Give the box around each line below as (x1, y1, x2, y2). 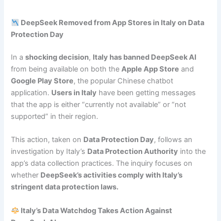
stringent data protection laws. (11, 183, 119, 192)
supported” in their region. (11, 111, 99, 121)
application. (11, 88, 52, 97)
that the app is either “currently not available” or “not (11, 100, 186, 109)
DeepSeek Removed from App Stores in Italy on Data (19, 18, 205, 28)
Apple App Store (121, 64, 180, 74)
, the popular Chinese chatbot (74, 76, 174, 85)
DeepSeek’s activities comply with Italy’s (40, 171, 183, 180)
